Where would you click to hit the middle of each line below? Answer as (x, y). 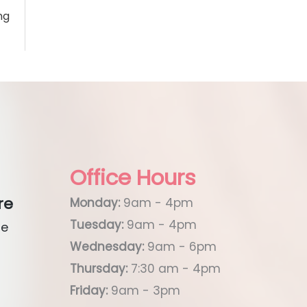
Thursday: (99, 268)
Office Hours (133, 177)
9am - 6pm (180, 246)
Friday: (89, 290)
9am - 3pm (144, 290)
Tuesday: (97, 224)
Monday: (95, 202)
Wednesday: (107, 246)
